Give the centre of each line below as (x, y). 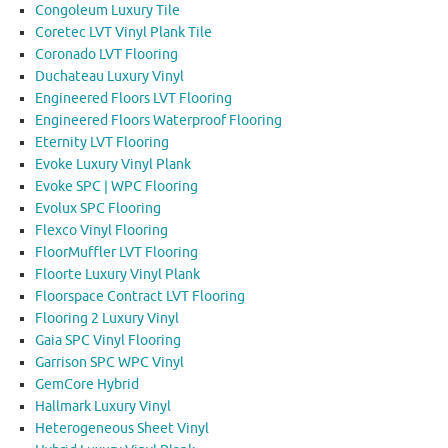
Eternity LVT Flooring (102, 142)
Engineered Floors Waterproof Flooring (158, 120)
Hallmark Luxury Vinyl (103, 406)
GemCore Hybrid (87, 384)
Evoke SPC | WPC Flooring (116, 186)
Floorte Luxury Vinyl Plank (117, 274)
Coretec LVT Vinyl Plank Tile (123, 32)
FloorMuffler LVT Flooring (116, 252)
